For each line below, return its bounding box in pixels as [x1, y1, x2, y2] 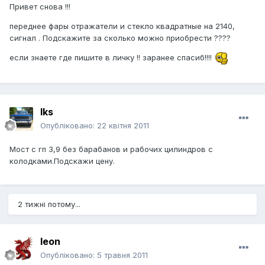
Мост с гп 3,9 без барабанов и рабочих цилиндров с [9, 144, 213, 154]
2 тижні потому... [18, 199, 80, 209]
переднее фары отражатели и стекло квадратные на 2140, [9, 21, 235, 31]
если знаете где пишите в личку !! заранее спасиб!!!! [9, 53, 214, 63]
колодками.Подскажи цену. [9, 156, 115, 166]
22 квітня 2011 [97, 121, 149, 131]
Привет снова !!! [9, 2, 70, 12]
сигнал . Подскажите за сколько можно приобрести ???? [9, 33, 231, 43]
